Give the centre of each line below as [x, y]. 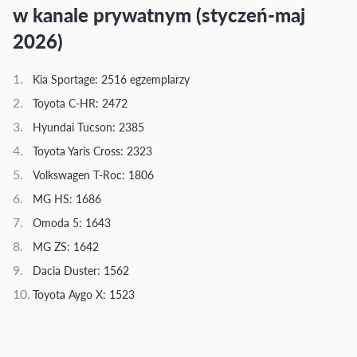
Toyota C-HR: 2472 [80, 103]
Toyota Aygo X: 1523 [84, 294]
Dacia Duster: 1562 [81, 271]
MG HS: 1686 [67, 199]
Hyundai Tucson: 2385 [88, 127]
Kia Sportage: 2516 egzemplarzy [111, 79]
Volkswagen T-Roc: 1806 [93, 175]
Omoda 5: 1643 [72, 223]
